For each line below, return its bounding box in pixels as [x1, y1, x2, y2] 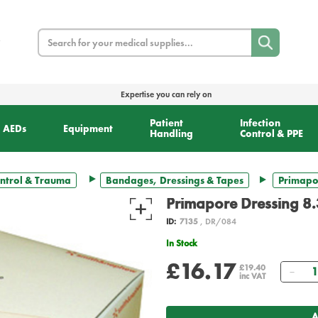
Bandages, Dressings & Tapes [106, 174, 243, 187]
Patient [149, 116, 183, 130]
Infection [240, 116, 281, 130]
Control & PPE [240, 127, 304, 141]
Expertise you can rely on [121, 89, 212, 101]
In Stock [169, 237, 197, 250]
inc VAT [239, 270, 265, 283]
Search [37, 28, 65, 42]
